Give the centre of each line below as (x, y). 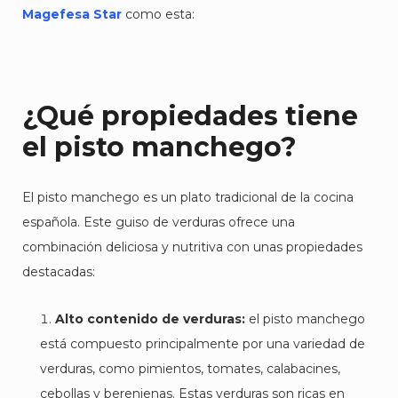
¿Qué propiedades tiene (190, 116)
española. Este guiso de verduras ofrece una (159, 222)
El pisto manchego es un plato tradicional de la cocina (188, 197)
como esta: (158, 14)
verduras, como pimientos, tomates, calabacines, (190, 369)
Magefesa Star (72, 14)
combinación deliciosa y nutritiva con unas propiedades (192, 247)
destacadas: (59, 272)
